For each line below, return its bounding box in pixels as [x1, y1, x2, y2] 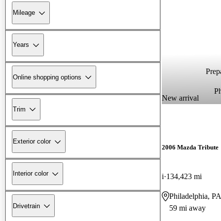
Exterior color [13, 138, 51, 146]
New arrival [162, 93, 199, 102]
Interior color [13, 170, 48, 178]
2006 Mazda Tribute [162, 143, 219, 151]
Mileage [13, 9, 35, 17]
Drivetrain [13, 202, 40, 210]
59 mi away [169, 203, 206, 212]
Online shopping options [13, 73, 81, 81]
